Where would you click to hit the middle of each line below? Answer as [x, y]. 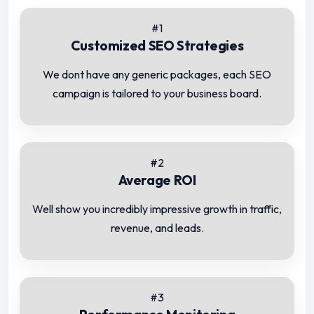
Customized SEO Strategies [157, 46]
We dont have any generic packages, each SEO [157, 75]
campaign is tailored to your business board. [157, 94]
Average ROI [157, 180]
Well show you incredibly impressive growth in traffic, [157, 209]
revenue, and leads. [157, 228]
